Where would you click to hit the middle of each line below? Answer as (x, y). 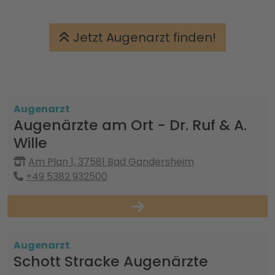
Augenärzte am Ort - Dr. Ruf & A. (130, 125)
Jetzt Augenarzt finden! (143, 37)
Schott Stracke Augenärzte (111, 261)
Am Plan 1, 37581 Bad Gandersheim (111, 162)
